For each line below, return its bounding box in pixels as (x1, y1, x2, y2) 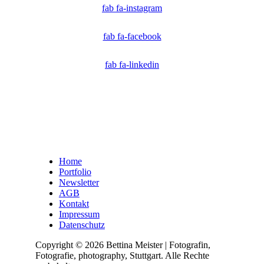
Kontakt (58, 198, 89, 209)
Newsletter (58, 177, 99, 187)
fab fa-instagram (102, 2, 162, 13)
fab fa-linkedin (105, 59, 159, 70)
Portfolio (58, 166, 91, 177)
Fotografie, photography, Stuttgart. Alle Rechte (35, 250, 209, 260)
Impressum (58, 209, 100, 219)
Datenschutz (58, 219, 105, 230)
